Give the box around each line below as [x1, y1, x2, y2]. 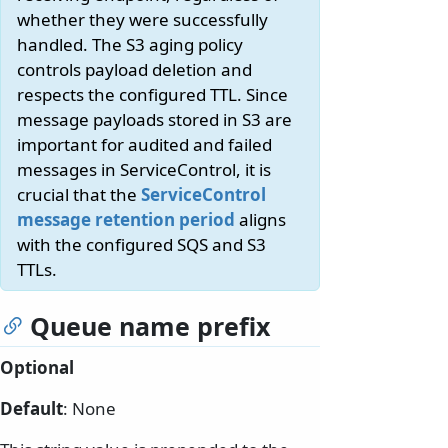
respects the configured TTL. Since [17, 83, 288, 107]
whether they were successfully [17, 8, 268, 32]
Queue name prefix [30, 309, 270, 344]
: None [63, 397, 116, 421]
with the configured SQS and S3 [17, 233, 266, 257]
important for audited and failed [17, 133, 272, 157]
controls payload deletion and [17, 58, 252, 82]
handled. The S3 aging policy [17, 33, 243, 57]
